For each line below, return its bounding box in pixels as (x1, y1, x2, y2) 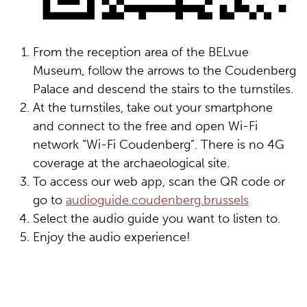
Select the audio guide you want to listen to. (33, 211, 284, 227)
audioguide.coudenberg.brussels (66, 193, 249, 208)
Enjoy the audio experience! (33, 230, 191, 245)
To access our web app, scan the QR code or (33, 174, 285, 190)
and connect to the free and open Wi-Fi (33, 119, 258, 134)
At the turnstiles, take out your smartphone (33, 100, 273, 116)
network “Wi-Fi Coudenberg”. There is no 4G (33, 137, 284, 153)
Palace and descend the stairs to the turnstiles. (33, 82, 293, 97)
